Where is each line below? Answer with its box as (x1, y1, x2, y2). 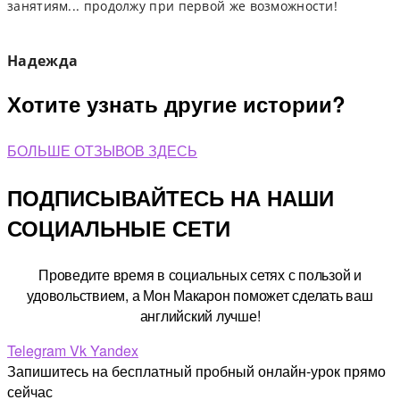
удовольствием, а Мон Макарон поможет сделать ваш (27, 285, 373, 306)
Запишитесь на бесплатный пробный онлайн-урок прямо (7, 361, 386, 382)
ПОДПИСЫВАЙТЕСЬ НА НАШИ (7, 182, 334, 213)
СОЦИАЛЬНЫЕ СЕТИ (7, 212, 230, 244)
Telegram (7, 340, 66, 362)
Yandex (90, 340, 138, 362)
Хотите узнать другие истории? (7, 88, 346, 120)
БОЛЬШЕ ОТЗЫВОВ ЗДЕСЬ (7, 140, 197, 162)
